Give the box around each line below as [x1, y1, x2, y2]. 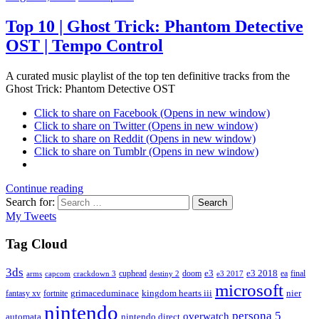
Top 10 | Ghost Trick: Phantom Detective [6, 17, 303, 36]
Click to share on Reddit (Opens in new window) [34, 132, 256, 145]
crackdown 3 [73, 269, 116, 278]
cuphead [119, 268, 147, 278]
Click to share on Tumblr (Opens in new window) [34, 145, 258, 158]
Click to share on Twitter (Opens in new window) [34, 120, 258, 132]
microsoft [215, 279, 283, 300]
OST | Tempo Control [6, 36, 163, 56]
